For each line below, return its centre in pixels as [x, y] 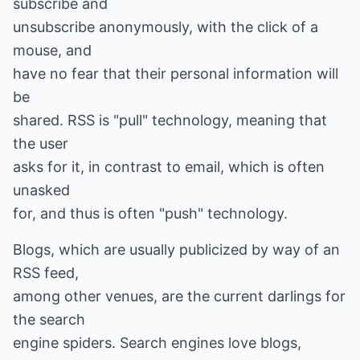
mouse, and [52, 50]
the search [49, 319]
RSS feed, [46, 273]
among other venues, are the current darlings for [179, 296]
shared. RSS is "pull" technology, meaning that [170, 120]
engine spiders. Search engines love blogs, [157, 343]
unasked [41, 190]
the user [41, 143]
